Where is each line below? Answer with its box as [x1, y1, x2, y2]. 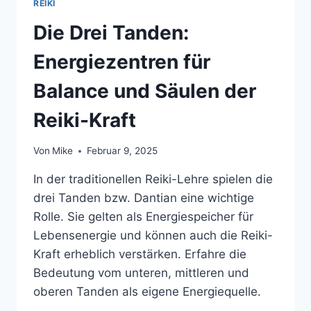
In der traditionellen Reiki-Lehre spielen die [33, 172, 273, 187]
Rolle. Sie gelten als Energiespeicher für [33, 210, 253, 224]
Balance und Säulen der [33, 78, 256, 103]
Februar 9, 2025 [87, 145, 158, 157]
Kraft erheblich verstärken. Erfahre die [33, 247, 246, 262]
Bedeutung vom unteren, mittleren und [33, 266, 249, 280]
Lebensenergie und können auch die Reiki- [33, 228, 273, 243]
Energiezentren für [33, 49, 210, 74]
